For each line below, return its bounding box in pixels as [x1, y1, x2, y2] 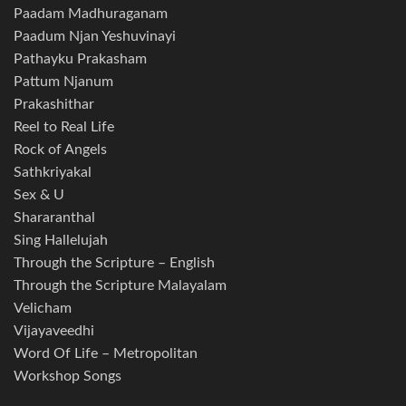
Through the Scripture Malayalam [14, 278, 227, 294]
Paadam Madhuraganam [14, 6, 168, 22]
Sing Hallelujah [14, 233, 108, 248]
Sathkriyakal [14, 165, 92, 180]
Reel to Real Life [14, 120, 114, 135]
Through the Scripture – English [14, 256, 215, 271]
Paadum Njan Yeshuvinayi [14, 29, 176, 44]
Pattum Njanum [14, 74, 113, 90]
